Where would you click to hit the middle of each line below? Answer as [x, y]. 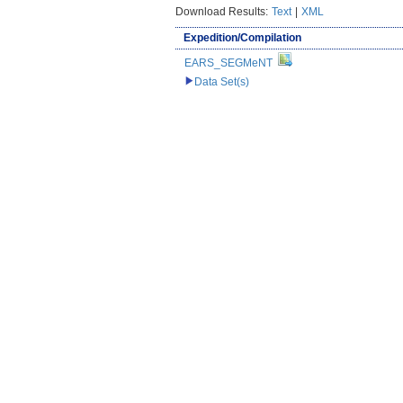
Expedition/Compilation [242, 37]
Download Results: [223, 11]
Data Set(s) [221, 81]
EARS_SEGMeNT [228, 63]
